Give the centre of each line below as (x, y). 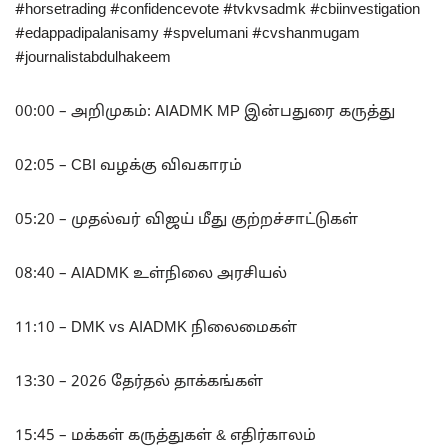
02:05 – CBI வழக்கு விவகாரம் (128, 167)
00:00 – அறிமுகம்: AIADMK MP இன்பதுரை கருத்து (205, 113)
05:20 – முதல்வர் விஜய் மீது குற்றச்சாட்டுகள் (186, 221)
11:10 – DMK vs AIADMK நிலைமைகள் (156, 329)
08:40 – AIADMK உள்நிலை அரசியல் (151, 275)
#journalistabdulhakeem (93, 59)
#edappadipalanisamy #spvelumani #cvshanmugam (187, 35)
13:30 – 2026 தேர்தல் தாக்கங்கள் (139, 383)
